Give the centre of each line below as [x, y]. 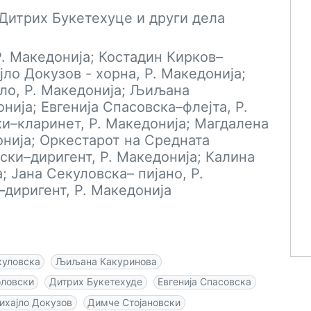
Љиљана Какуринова [106, 261]
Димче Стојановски [134, 302]
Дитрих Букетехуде [95, 282]
